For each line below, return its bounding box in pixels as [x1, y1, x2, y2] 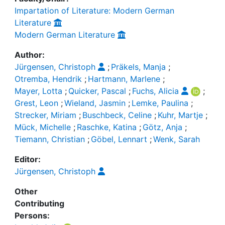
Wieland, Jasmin [64, 98, 126, 108]
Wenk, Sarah [153, 134, 200, 144]
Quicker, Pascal [68, 86, 126, 96]
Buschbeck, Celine [82, 110, 152, 120]
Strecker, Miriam [15, 110, 76, 120]
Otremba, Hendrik [15, 74, 82, 84]
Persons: [15, 210, 50, 220]
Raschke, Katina [77, 122, 137, 132]
